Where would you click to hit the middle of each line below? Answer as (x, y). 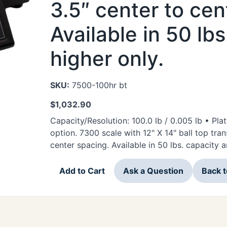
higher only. (107, 59)
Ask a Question (153, 171)
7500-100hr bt (98, 85)
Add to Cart (82, 171)
